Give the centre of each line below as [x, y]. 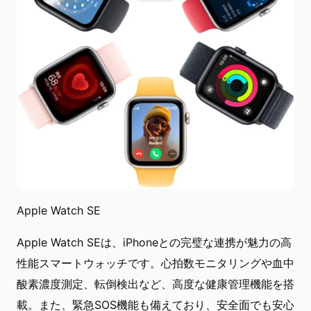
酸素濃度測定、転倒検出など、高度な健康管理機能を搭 [155, 284]
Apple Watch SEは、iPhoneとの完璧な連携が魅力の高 [154, 243]
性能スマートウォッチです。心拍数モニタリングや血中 [155, 263]
